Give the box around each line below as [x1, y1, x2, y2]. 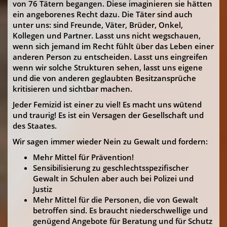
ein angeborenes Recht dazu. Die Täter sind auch [13, 9, 193, 19]
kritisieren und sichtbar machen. [13, 84, 132, 94]
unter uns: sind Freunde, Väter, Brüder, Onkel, [13, 20, 183, 30]
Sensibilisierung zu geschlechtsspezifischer [33, 163, 188, 173]
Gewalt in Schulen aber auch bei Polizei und [33, 173, 194, 183]
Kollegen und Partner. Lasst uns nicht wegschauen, [13, 30, 201, 41]
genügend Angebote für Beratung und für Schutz [33, 216, 212, 226]
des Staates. [13, 121, 57, 131]
